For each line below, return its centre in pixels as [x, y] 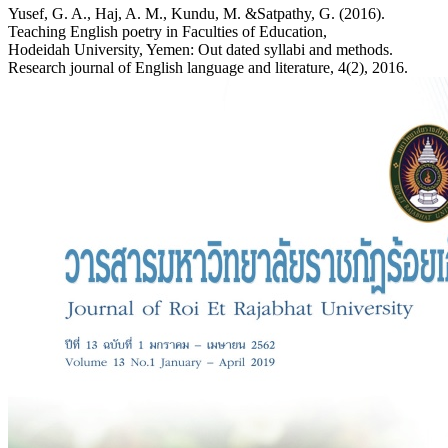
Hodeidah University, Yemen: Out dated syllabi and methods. [200, 50]
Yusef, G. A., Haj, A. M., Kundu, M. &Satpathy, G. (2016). [196, 14]
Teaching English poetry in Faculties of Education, [167, 32]
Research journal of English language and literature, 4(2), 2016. [208, 68]
